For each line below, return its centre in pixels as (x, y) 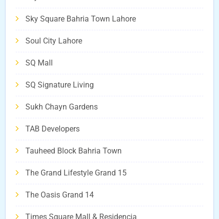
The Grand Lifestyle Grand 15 (76, 173)
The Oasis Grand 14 (60, 195)
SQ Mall (39, 63)
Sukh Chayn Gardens (62, 107)
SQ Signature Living (60, 85)
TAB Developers (53, 129)
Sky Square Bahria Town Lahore (81, 19)
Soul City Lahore (54, 41)
